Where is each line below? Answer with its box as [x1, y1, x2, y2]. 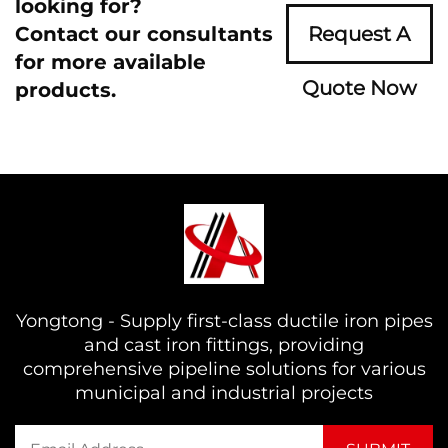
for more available [15, 50, 206, 74]
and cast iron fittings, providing [84, 334, 364, 356]
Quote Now [301, 76, 417, 100]
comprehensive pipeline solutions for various [22, 358, 426, 380]
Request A [308, 22, 411, 46]
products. [15, 78, 116, 102]
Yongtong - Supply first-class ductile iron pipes [15, 310, 433, 332]
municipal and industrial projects [75, 382, 373, 404]
